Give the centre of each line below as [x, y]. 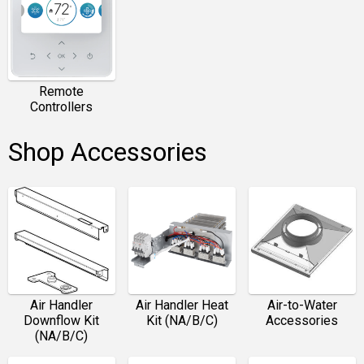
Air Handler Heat [182, 305]
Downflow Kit [62, 320]
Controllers [62, 106]
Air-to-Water [302, 305]
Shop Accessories [108, 152]
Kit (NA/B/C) [182, 320]
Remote [62, 91]
